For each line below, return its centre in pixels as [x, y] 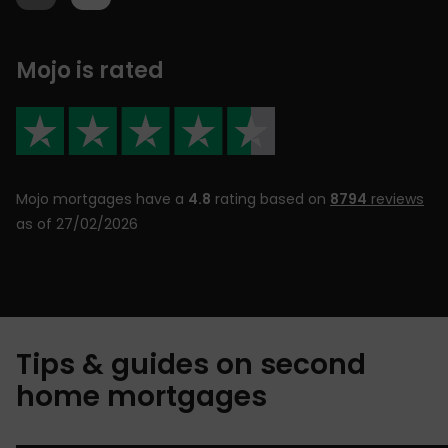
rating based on [270, 198]
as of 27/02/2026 [77, 223]
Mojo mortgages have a [102, 198]
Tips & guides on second [191, 364]
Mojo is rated [90, 70]
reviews [395, 198]
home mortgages [141, 396]
